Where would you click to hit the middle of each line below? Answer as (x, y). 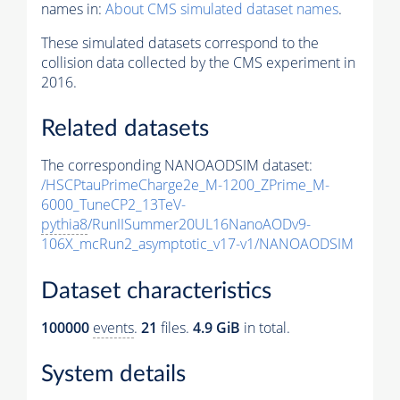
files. (175, 327)
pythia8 (64, 225)
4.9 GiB (217, 327)
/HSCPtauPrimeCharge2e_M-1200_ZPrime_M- (185, 185)
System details (113, 375)
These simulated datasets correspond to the (180, 42)
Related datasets (125, 129)
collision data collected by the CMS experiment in (198, 62)
